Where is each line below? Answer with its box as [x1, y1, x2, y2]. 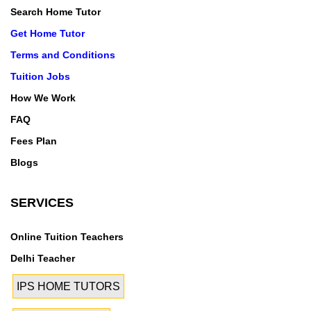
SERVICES [10, 196, 74, 210]
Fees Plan [10, 135, 57, 146]
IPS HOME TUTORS [17, 280, 120, 292]
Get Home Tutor [10, 28, 85, 39]
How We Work [10, 92, 76, 103]
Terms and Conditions [10, 49, 115, 60]
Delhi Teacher [10, 253, 75, 264]
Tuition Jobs [10, 71, 70, 82]
